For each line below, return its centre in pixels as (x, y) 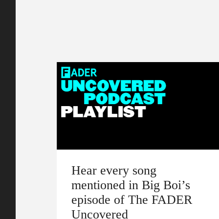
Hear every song (114, 170)
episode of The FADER (132, 199)
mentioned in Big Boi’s (131, 185)
